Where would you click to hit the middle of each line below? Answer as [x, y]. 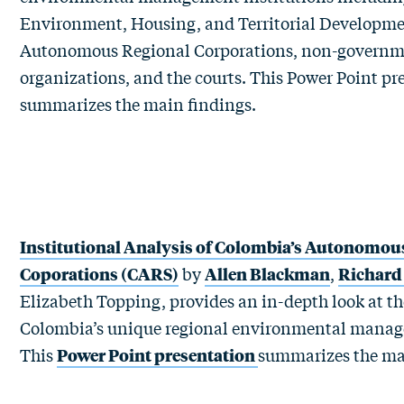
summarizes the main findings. [154, 104]
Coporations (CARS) [99, 273]
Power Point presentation [157, 354]
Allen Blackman [267, 273]
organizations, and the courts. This [153, 77]
